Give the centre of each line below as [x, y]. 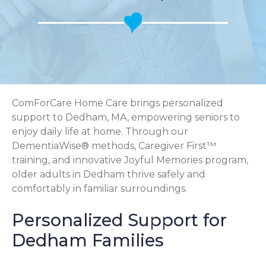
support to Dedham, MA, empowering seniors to [126, 117]
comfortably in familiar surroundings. [99, 189]
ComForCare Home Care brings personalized [118, 103]
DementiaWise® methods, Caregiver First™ [114, 146]
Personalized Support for [119, 220]
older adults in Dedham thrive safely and [109, 174]
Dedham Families [88, 240]
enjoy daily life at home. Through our [100, 132]
